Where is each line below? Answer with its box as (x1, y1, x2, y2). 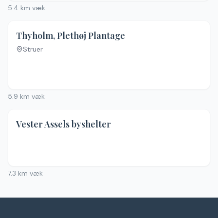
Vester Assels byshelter (16, 118, 111, 130)
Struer (23, 45, 43, 54)
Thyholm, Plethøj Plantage (16, 30, 125, 41)
